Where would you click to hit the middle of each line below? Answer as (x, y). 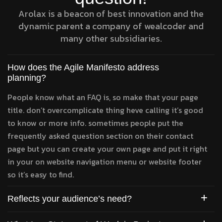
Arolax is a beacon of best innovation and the (111, 14)
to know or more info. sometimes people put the (95, 123)
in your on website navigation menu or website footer (105, 162)
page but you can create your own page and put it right (107, 149)
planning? (27, 78)
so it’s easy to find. (41, 174)
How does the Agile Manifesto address (83, 67)
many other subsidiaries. (111, 38)
